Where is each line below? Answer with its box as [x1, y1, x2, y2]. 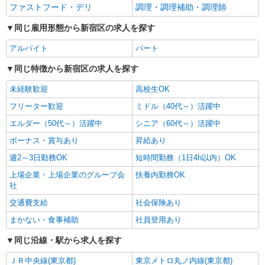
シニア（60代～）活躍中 [135, 119, 221, 128]
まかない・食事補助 [9, 215, 79, 224]
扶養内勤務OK [135, 170, 185, 179]
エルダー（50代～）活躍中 [9, 119, 102, 128]
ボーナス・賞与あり [9, 136, 79, 145]
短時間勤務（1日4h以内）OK [135, 153, 236, 162]
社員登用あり [135, 215, 182, 224]
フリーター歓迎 [9, 102, 63, 111]
